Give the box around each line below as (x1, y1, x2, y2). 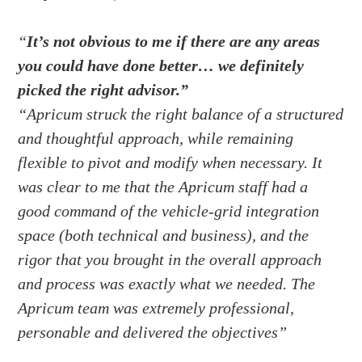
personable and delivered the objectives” (18, 323, 288, 342)
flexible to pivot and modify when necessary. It (18, 154, 323, 172)
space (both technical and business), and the (18, 226, 309, 245)
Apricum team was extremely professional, (18, 299, 295, 318)
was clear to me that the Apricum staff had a (18, 178, 309, 196)
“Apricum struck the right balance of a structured (18, 105, 344, 124)
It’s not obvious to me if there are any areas (27, 32, 321, 51)
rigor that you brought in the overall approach (18, 250, 322, 269)
